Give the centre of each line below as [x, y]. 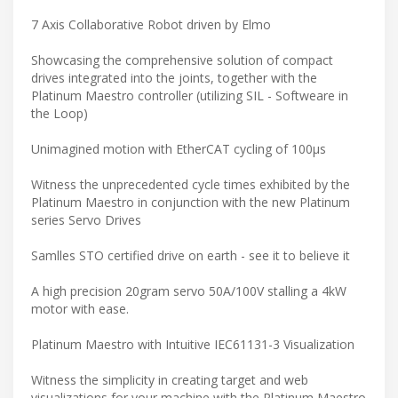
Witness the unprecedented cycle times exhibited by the [191, 184]
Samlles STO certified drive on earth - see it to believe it [191, 255]
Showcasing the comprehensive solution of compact [182, 60]
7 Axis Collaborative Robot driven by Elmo [151, 24]
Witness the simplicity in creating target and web [170, 379]
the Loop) [60, 113]
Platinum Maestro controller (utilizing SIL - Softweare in [190, 95]
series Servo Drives [86, 219]
